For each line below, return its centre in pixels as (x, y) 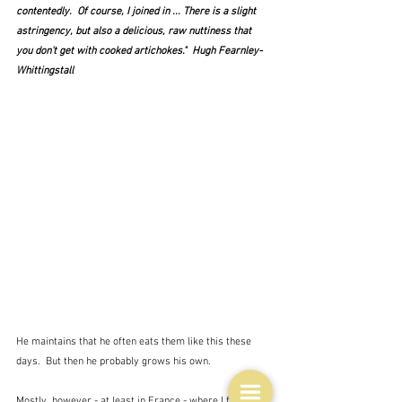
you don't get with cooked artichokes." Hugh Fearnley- (139, 51)
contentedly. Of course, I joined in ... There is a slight (137, 11)
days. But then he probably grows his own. (114, 362)
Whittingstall (45, 70)
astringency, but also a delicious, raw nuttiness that (135, 31)
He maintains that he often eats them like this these (135, 342)
